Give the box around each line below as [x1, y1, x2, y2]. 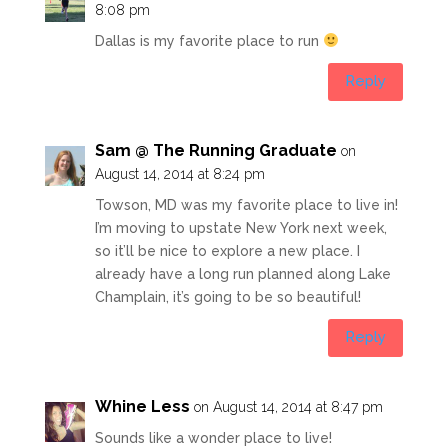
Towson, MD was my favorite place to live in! [94, 196, 398, 213]
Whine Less [94, 396, 190, 416]
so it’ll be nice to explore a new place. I [94, 242, 360, 259]
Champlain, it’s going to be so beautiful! [94, 288, 361, 305]
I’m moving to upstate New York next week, [94, 219, 387, 236]
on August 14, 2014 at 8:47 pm [193, 398, 383, 415]
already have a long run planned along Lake [94, 265, 391, 282]
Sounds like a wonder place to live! [94, 429, 332, 446]
